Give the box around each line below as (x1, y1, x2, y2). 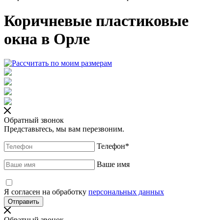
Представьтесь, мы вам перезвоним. (4, 124, 124, 133)
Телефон (97, 141, 125, 150)
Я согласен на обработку (4, 187, 88, 196)
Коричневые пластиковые (4, 12, 189, 30)
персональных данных (88, 187, 164, 196)
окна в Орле (4, 30, 90, 48)
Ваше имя (97, 160, 130, 168)
